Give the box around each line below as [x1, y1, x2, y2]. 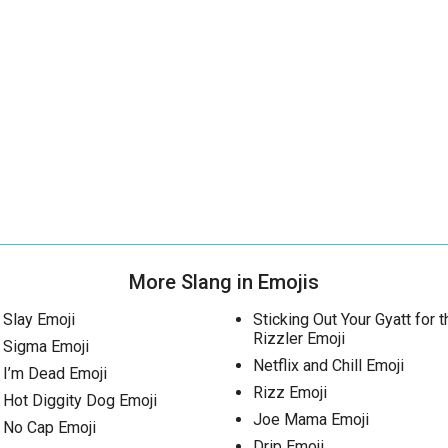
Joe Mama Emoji [252, 410, 369, 429]
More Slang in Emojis [129, 270, 319, 294]
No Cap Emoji [3, 418, 96, 437]
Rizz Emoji [252, 383, 327, 402]
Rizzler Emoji [252, 329, 345, 348]
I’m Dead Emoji [3, 364, 107, 383]
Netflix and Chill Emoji [252, 356, 404, 375]
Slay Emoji [3, 310, 75, 329]
